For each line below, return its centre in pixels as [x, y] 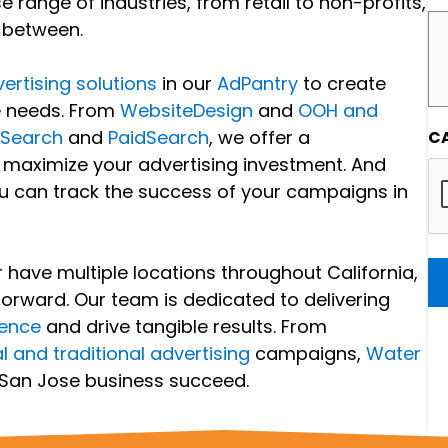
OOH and [337, 111]
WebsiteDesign [186, 111]
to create [341, 84]
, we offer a [259, 138]
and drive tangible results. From [183, 327]
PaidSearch [158, 138]
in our [186, 84]
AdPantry [257, 84]
